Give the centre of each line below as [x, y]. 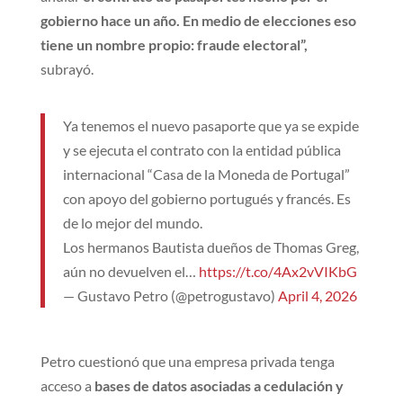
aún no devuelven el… [130, 272]
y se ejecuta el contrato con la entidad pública [201, 150]
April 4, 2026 [317, 296]
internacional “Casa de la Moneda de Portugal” [206, 175]
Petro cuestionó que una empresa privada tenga [187, 362]
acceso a [67, 386]
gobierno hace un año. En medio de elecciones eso [198, 21]
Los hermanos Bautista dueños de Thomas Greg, [210, 247]
